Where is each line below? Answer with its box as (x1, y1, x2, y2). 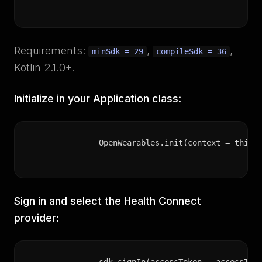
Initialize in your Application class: (14, 92, 181, 105)
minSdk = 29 (92, 47, 143, 56)
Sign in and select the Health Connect (14, 195, 201, 207)
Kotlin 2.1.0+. (14, 61, 75, 74)
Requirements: (14, 44, 88, 57)
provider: (14, 212, 59, 224)
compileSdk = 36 (156, 47, 226, 56)
